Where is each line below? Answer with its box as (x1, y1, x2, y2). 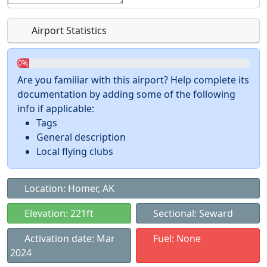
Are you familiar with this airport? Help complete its (17, 73, 249, 86)
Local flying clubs (36, 145, 113, 158)
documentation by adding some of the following (17, 88, 235, 101)
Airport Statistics (29, 24, 107, 37)
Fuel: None (151, 232, 201, 245)
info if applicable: (17, 102, 94, 115)
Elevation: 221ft (22, 207, 94, 220)
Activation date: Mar (22, 232, 115, 245)
